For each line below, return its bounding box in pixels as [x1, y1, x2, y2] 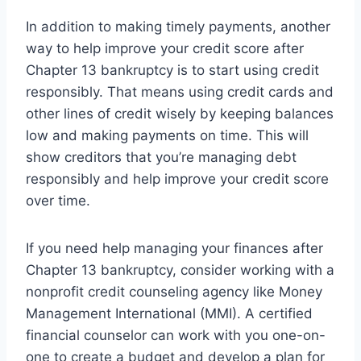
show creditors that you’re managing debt [26, 149, 297, 166]
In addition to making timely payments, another [26, 19, 330, 35]
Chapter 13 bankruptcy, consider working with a [26, 262, 334, 279]
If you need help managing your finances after [26, 240, 323, 257]
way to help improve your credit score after [26, 40, 304, 57]
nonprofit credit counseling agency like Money [26, 284, 322, 301]
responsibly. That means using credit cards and [26, 84, 334, 101]
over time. [26, 193, 90, 210]
